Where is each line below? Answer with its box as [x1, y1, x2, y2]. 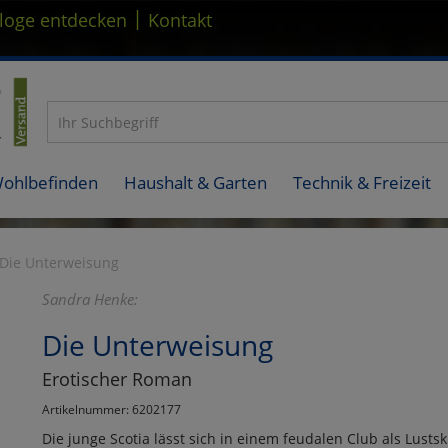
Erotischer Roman [41, 366, 192, 391]
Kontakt [148, 8, 212, 32]
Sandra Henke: [41, 288, 138, 309]
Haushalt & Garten [124, 170, 267, 194]
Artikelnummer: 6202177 [41, 400, 181, 417]
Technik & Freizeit [293, 170, 431, 194]
